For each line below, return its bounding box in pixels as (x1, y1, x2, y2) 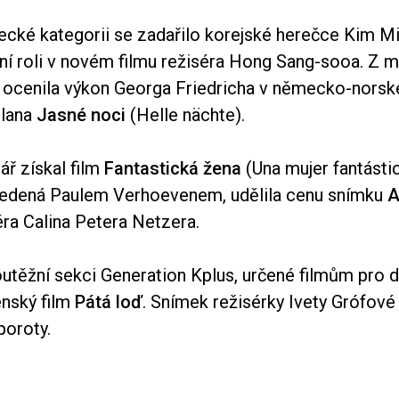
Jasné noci (37, 103, 126, 126)
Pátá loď (75, 290, 142, 313)
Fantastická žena (104, 157, 241, 179)
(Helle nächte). (126, 103, 245, 126)
